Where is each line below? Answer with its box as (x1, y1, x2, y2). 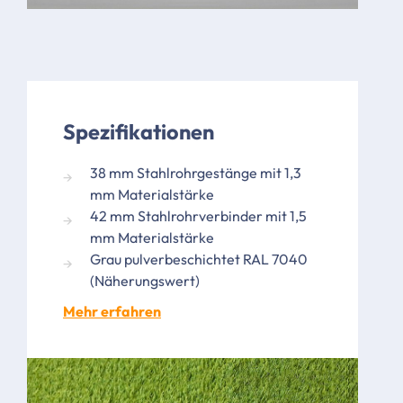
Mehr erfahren (63, 302, 161, 321)
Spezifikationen (63, 119, 214, 146)
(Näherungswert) (90, 272, 200, 291)
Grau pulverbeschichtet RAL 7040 (90, 250, 308, 269)
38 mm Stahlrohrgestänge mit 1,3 (90, 164, 301, 183)
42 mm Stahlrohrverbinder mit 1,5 (90, 207, 307, 226)
